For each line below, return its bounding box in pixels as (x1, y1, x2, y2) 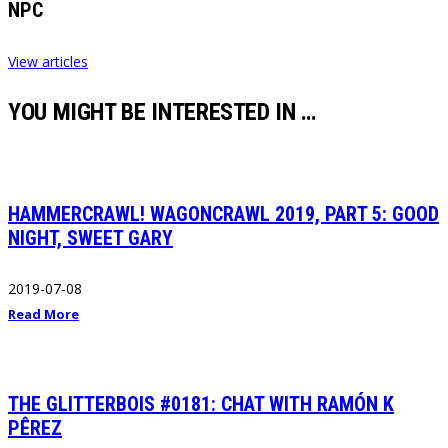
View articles (8, 51, 88, 71)
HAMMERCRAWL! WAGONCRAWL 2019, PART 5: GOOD (8, 201, 439, 226)
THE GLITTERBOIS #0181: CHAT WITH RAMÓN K (8, 391, 394, 416)
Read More (8, 305, 79, 324)
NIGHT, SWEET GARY (8, 225, 173, 250)
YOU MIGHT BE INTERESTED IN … (8, 97, 316, 126)
